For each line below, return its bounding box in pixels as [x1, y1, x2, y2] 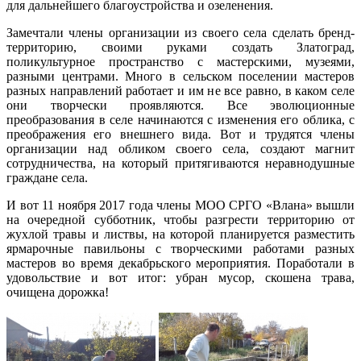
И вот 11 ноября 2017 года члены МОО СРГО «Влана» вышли [6, 197, 355, 212]
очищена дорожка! [6, 284, 109, 299]
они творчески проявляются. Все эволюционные [6, 98, 355, 112]
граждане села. [6, 170, 88, 185]
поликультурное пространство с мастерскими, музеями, [6, 54, 355, 68]
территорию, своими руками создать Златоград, [6, 39, 355, 54]
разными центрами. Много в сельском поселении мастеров [6, 68, 355, 83]
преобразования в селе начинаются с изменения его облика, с [6, 112, 355, 127]
